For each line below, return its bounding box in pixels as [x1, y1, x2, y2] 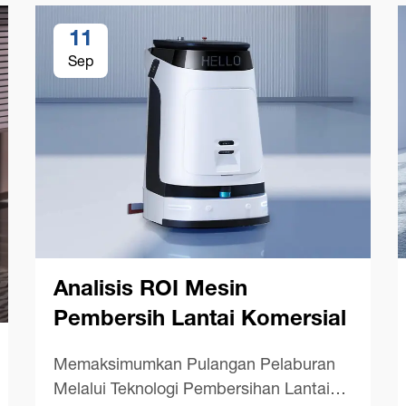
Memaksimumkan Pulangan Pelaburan [53, 357, 335, 374]
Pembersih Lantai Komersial [53, 309, 346, 332]
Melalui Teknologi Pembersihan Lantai [53, 382, 330, 399]
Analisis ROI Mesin [53, 279, 247, 302]
